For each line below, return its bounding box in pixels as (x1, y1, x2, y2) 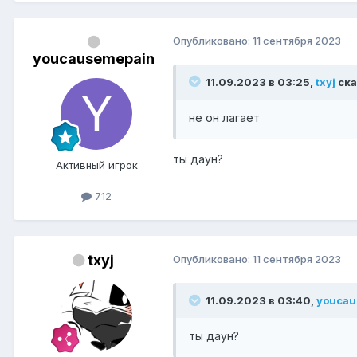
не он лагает (189, 110, 260, 124)
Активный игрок (55, 158, 138, 171)
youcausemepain (32, 49, 155, 67)
